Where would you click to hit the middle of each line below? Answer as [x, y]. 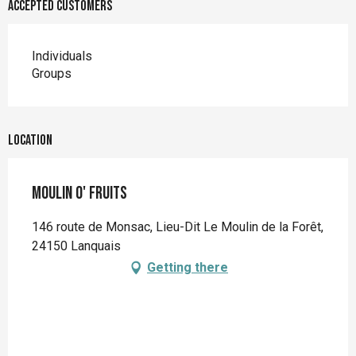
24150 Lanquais [76, 246]
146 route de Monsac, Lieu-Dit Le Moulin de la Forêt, [178, 227]
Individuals [62, 56]
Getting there [188, 268]
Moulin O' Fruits [79, 194]
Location [30, 141]
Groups [52, 74]
